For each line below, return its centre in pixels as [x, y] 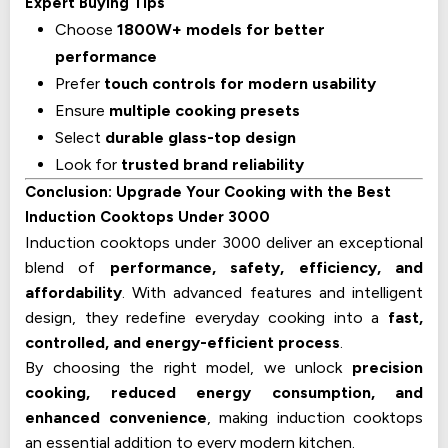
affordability [73, 292]
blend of [67, 267]
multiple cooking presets [204, 110]
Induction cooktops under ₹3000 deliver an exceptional [224, 242]
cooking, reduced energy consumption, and [224, 392]
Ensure [82, 110]
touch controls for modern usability [240, 83]
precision [387, 367]
